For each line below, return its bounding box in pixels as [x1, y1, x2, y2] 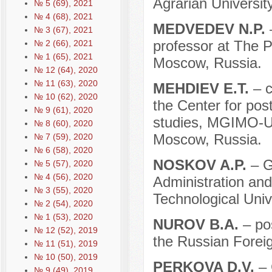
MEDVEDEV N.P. [152, 21, 270, 38]
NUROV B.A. [152, 216, 243, 233]
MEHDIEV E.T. [152, 80, 253, 97]
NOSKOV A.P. [152, 157, 251, 174]
